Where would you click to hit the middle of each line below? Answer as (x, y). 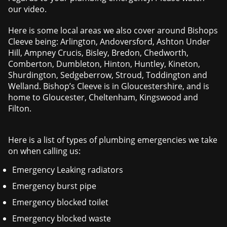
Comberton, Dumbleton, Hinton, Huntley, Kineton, (104, 64)
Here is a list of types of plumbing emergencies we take (113, 140)
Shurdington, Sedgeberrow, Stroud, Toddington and (108, 75)
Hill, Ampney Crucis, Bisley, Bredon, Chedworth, (99, 53)
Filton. (20, 109)
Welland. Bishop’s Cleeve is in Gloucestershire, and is (109, 86)
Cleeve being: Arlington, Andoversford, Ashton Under (109, 42)
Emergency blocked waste (62, 219)
